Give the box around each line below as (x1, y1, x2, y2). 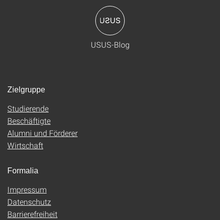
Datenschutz (7, 196, 51, 207)
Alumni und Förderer (7, 128, 78, 138)
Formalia (7, 166, 38, 175)
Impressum (7, 184, 47, 195)
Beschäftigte (7, 115, 51, 126)
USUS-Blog (90, 39, 130, 50)
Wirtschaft (7, 140, 43, 151)
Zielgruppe (7, 85, 45, 94)
